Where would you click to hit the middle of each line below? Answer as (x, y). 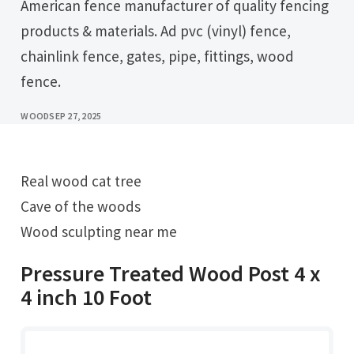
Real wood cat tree (86, 181)
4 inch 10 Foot (87, 298)
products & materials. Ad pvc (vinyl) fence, (156, 31)
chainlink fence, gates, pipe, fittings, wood (158, 56)
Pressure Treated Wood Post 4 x (171, 274)
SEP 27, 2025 (75, 116)
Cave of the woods (81, 206)
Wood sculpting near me (99, 231)
